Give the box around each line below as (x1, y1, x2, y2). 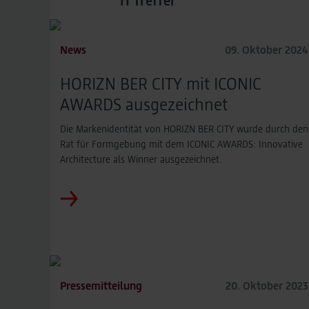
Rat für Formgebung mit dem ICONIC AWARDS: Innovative (60, 138, 303, 150)
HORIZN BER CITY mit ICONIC (60, 73, 261, 93)
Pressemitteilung (60, 279, 142, 292)
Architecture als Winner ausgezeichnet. (60, 153, 221, 165)
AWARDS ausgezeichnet (60, 94, 228, 114)
